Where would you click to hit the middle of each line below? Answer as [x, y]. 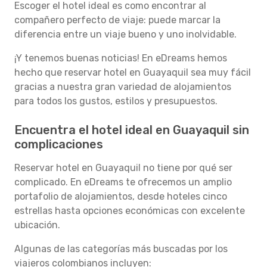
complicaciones [59, 144]
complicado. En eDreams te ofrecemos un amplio [123, 182]
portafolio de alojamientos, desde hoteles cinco [121, 196]
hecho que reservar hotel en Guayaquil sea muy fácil [133, 72]
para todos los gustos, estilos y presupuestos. [116, 101]
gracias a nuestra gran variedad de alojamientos [123, 87]
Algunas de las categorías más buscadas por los [121, 249]
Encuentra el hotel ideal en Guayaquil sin [132, 130]
